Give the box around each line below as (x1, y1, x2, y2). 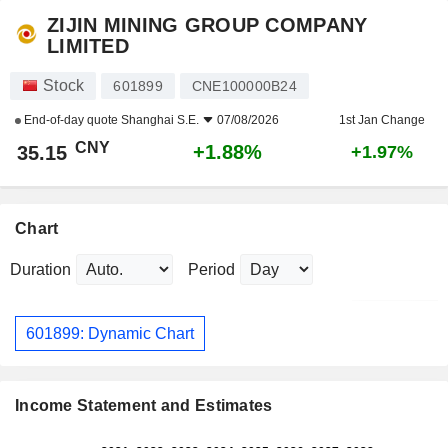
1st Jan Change (339, 113, 425, 128)
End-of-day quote (21, 113, 121, 128)
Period (188, 261, 235, 279)
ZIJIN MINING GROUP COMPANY (47, 14, 368, 37)
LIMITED (47, 35, 129, 58)
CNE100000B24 (191, 78, 297, 95)
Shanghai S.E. (121, 113, 199, 128)
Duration (10, 261, 71, 279)
